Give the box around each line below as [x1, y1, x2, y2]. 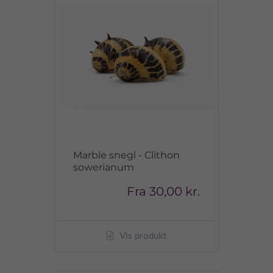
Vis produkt [118, 232, 166, 241]
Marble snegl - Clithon [73, 149, 180, 161]
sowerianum [73, 161, 134, 173]
